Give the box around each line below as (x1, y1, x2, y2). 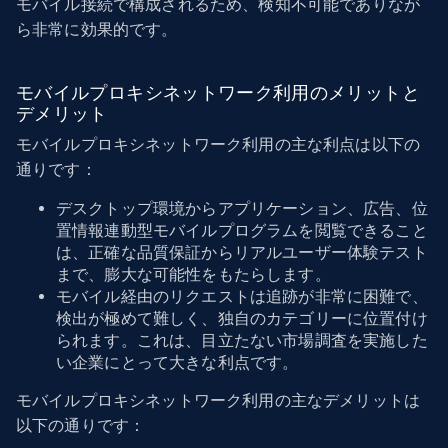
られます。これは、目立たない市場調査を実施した (56, 330, 428, 350)
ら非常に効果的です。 (16, 19, 178, 39)
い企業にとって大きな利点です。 (56, 352, 299, 372)
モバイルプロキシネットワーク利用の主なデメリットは (16, 390, 420, 410)
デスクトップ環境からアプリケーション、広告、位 (56, 198, 428, 218)
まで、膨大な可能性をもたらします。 (56, 264, 331, 284)
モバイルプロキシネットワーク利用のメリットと (16, 81, 420, 103)
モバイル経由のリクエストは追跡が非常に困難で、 (56, 286, 428, 306)
